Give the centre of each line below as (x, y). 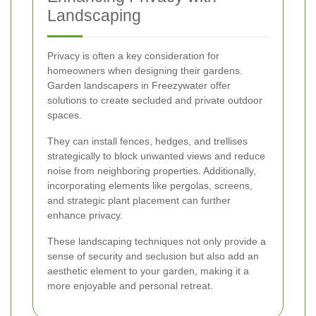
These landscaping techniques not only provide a (157, 241)
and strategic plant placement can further (139, 200)
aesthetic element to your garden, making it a (148, 271)
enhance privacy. (85, 215)
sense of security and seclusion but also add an (153, 256)
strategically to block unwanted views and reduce (156, 156)
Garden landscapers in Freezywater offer (139, 85)
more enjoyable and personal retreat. (130, 285)
